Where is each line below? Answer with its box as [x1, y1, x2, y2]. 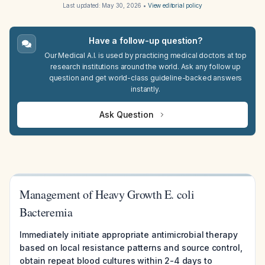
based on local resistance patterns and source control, [20, 243, 243, 253]
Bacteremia [20, 204, 73, 220]
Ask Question [99, 109, 154, 119]
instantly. [131, 85, 160, 93]
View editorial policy [147, 2, 202, 9]
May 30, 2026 [102, 2, 142, 9]
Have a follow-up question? [89, 35, 202, 46]
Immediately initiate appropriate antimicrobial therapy [20, 230, 238, 240]
